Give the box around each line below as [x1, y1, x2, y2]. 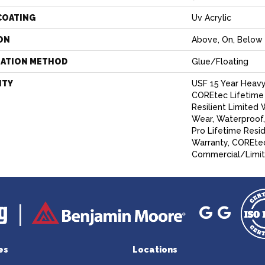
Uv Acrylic [192, 13, 231, 22]
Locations [132, 245, 177, 254]
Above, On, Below [192, 35, 263, 44]
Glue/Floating [192, 57, 248, 66]
